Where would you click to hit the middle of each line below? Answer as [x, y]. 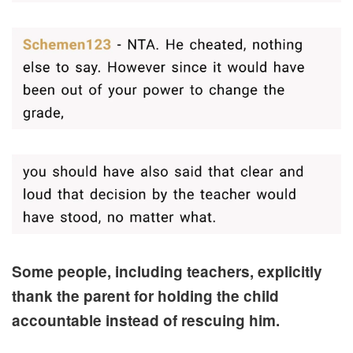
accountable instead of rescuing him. [146, 321]
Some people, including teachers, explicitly [167, 272]
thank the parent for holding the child [145, 296]
